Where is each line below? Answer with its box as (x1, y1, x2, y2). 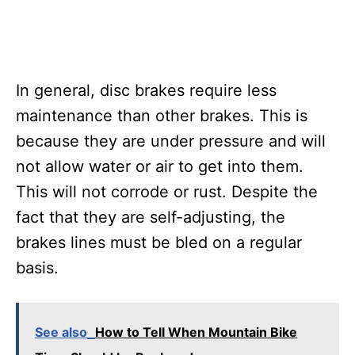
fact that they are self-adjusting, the (16, 207, 285, 227)
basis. (16, 258, 59, 277)
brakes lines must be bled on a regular (16, 232, 302, 252)
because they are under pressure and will (16, 131, 326, 151)
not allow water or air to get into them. (16, 156, 303, 176)
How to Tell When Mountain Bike (95, 323, 297, 340)
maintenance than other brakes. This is (16, 105, 307, 125)
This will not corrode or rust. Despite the (16, 181, 318, 201)
